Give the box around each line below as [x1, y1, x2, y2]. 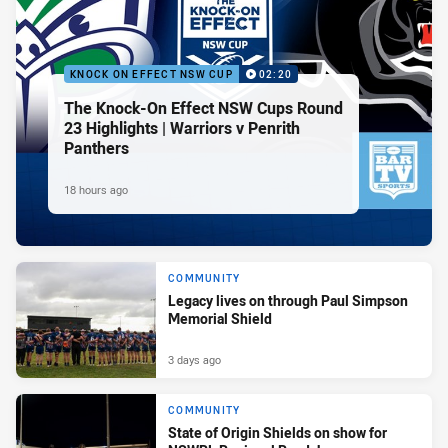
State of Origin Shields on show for [168, 423, 387, 443]
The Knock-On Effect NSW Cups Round [64, 97, 343, 119]
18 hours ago [64, 182, 128, 197]
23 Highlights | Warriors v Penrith [64, 117, 300, 139]
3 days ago [168, 352, 221, 367]
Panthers [64, 137, 129, 159]
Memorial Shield [168, 309, 272, 329]
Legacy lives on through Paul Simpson [168, 291, 408, 311]
